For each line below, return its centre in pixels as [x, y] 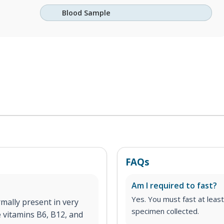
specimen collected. [165, 211]
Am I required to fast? [174, 185]
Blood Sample [86, 13]
